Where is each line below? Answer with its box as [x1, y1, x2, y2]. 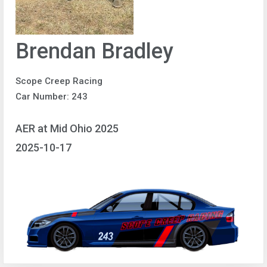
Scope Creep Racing [15, 76, 103, 86]
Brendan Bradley [15, 39, 173, 64]
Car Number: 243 [15, 91, 88, 102]
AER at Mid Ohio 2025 [15, 122, 119, 135]
